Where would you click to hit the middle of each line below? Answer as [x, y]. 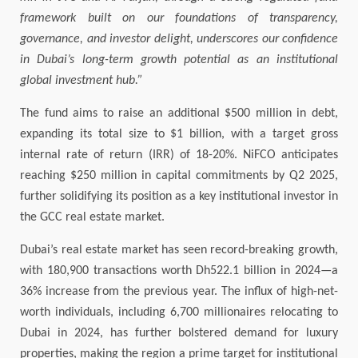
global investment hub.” [82, 81]
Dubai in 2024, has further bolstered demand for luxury [179, 334]
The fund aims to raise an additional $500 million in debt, [179, 114]
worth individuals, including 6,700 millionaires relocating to [179, 313]
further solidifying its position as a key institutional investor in [179, 197]
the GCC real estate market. [92, 218]
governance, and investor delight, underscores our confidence [179, 40]
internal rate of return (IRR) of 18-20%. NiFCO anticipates [179, 155]
